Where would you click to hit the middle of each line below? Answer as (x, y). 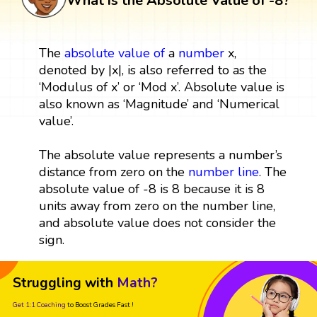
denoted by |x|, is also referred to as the (152, 70)
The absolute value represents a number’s (160, 155)
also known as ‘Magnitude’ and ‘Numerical (159, 104)
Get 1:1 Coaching (39, 304)
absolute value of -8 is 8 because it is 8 (151, 189)
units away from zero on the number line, (157, 206)
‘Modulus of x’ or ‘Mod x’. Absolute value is (161, 87)
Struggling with (63, 283)
